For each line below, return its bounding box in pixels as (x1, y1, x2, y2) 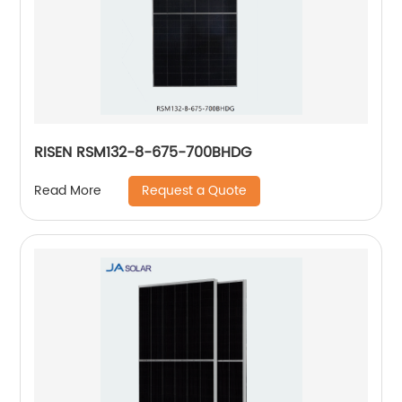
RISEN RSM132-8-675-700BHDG (34, 140, 252, 164)
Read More (34, 180, 102, 202)
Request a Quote (142, 179, 248, 201)
